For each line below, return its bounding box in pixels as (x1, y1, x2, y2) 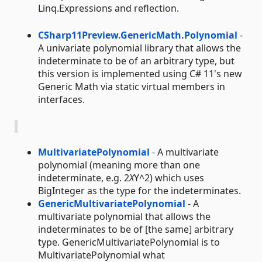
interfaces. (38, 93, 85, 106)
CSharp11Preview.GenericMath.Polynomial (38, 29, 237, 42)
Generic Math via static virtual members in (38, 80, 225, 93)
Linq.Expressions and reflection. (38, 2, 179, 15)
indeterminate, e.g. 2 (38, 171, 129, 184)
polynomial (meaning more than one (38, 158, 200, 171)
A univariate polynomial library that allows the (38, 42, 241, 54)
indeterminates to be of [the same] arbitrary (38, 223, 233, 236)
